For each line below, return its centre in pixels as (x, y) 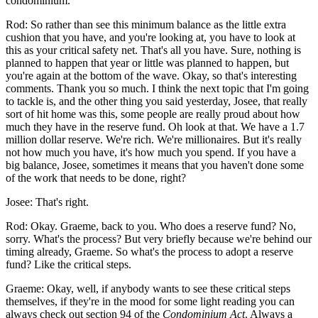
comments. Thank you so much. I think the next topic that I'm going (157, 88)
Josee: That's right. (47, 202)
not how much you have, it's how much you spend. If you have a (151, 152)
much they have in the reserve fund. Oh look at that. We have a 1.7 (155, 126)
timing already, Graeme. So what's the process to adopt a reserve (149, 251)
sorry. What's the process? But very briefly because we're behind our (159, 238)
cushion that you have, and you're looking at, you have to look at (150, 37)
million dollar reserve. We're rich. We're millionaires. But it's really (154, 139)
